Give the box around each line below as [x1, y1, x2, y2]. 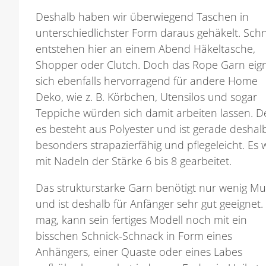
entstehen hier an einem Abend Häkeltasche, [36, 42, 256, 56]
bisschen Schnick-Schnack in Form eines [36, 229, 233, 243]
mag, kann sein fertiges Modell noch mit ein [36, 213, 248, 227]
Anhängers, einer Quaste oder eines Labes [36, 245, 243, 259]
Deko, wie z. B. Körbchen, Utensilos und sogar [36, 90, 258, 104]
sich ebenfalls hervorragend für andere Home [36, 74, 258, 88]
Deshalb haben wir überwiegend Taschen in [36, 9, 249, 24]
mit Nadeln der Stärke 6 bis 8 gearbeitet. [36, 154, 232, 169]
